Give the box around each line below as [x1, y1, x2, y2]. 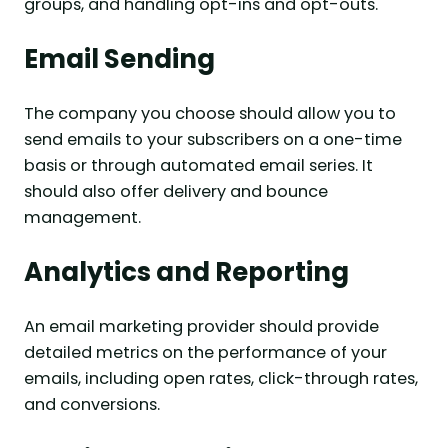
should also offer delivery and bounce [24, 180, 328, 204]
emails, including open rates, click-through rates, [24, 366, 418, 390]
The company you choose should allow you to [24, 102, 396, 126]
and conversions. [24, 392, 160, 416]
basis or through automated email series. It [24, 154, 373, 178]
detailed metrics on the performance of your [24, 340, 387, 364]
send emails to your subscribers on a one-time [24, 128, 402, 152]
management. [24, 206, 141, 230]
